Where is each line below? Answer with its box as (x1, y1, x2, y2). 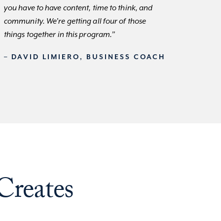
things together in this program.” (3, 30, 115, 40)
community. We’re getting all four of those (3, 17, 147, 27)
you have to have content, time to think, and (3, 3, 153, 13)
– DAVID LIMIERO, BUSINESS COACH (3, 53, 165, 62)
